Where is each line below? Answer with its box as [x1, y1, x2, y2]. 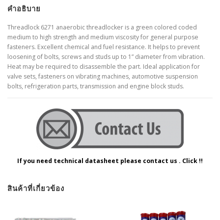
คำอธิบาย [7, 4, 41, 13]
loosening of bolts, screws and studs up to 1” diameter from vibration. [7, 53, 205, 61]
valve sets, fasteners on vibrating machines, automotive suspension [7, 72, 198, 81]
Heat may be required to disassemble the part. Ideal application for [7, 62, 200, 71]
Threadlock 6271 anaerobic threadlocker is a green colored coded [7, 23, 197, 32]
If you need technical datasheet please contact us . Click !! [17, 156, 203, 165]
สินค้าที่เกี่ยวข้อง [7, 184, 64, 193]
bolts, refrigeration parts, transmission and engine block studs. [7, 82, 184, 91]
